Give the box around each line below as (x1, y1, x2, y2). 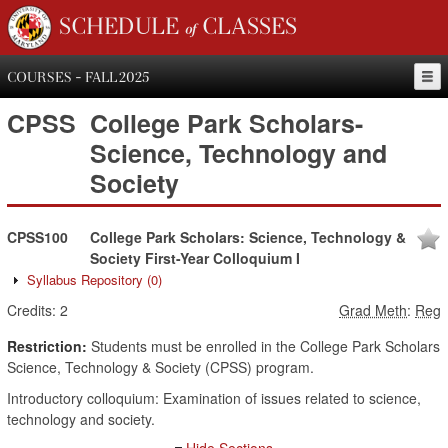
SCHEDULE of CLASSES (59, 17, 297, 40)
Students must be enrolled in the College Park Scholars (87, 336, 440, 356)
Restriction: (7, 336, 87, 356)
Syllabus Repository (27, 270, 147, 289)
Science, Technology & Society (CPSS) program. (7, 357, 314, 377)
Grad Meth (339, 300, 407, 320)
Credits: (7, 300, 56, 320)
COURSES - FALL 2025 (7, 71, 149, 86)
